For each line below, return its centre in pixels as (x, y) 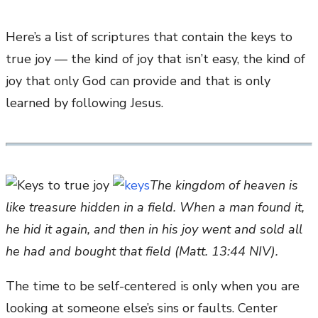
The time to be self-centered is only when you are (153, 286)
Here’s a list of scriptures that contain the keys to (149, 37)
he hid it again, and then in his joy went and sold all (154, 230)
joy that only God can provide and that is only (138, 81)
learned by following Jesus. (84, 103)
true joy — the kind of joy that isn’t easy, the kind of (155, 59)
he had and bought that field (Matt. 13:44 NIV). (142, 252)
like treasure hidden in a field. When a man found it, (155, 208)
